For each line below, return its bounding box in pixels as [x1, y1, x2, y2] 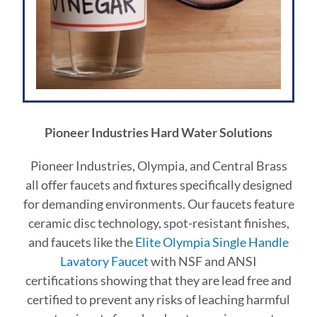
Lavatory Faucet [60, 253, 151, 269]
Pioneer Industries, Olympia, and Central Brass [30, 157, 287, 173]
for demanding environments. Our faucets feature [23, 195, 294, 212]
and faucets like [28, 234, 113, 250]
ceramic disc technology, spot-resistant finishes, [28, 214, 289, 231]
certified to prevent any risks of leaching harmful [27, 291, 290, 307]
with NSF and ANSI [151, 253, 257, 269]
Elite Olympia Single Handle [135, 234, 289, 250]
